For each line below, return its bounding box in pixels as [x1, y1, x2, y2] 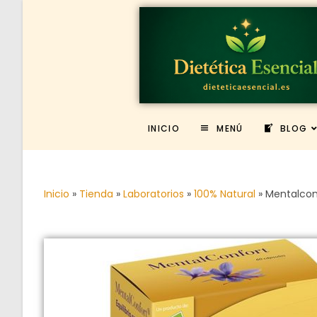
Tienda [79, 186, 113, 201]
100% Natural [194, 186, 255, 201]
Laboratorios [123, 186, 184, 201]
